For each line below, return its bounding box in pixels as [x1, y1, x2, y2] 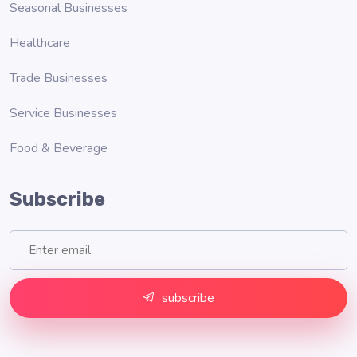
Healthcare [10, 33, 70, 52]
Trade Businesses [10, 69, 108, 87]
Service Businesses [10, 104, 117, 122]
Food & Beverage [10, 139, 108, 157]
